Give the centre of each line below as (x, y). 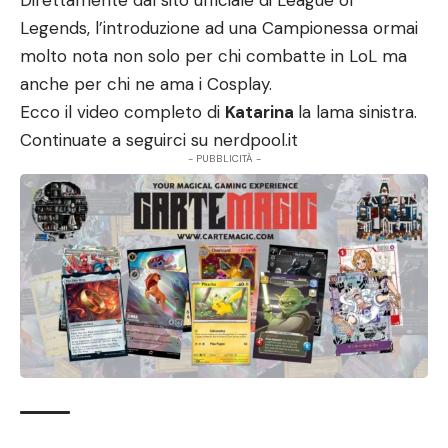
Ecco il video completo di (122, 112)
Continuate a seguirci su (116, 140)
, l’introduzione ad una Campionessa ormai (252, 28)
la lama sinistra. (357, 112)
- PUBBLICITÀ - (224, 158)
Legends (53, 28)
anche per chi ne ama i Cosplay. (146, 84)
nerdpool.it (255, 140)
